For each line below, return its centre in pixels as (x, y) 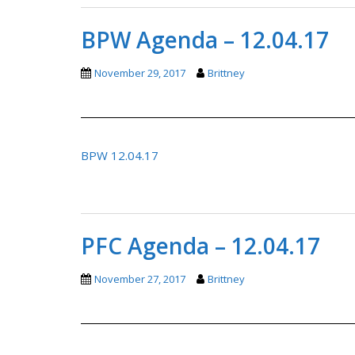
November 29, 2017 (140, 73)
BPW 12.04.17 (120, 155)
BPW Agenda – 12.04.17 (205, 39)
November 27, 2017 (140, 279)
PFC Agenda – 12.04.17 (200, 245)
